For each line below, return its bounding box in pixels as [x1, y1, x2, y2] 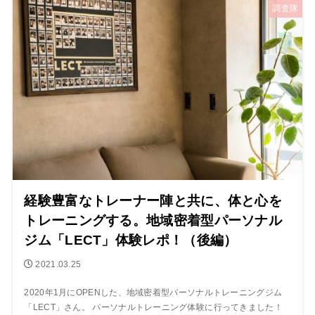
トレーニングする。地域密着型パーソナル [24, 213, 283, 229]
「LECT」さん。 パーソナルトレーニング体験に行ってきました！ [24, 303, 283, 312]
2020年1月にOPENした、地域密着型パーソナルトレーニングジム [24, 288, 283, 297]
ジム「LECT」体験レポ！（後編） [24, 233, 238, 248]
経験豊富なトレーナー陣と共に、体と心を [24, 193, 283, 209]
